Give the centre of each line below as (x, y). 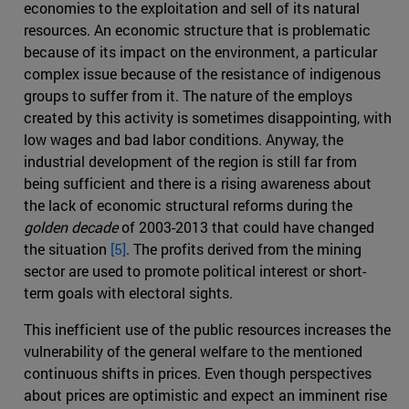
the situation (67, 249)
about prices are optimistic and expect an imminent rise (205, 395)
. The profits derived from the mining (244, 249)
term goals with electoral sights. (128, 293)
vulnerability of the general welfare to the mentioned (193, 351)
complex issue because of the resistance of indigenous (202, 74)
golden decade (71, 227)
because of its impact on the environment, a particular (200, 52)
